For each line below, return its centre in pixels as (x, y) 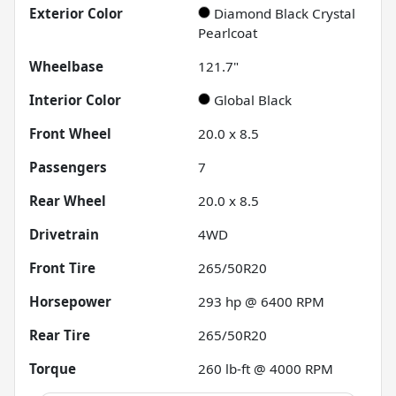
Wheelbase (66, 67)
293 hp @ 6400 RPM (261, 302)
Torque (53, 369)
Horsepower (70, 302)
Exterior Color (76, 14)
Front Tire (62, 268)
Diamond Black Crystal (285, 14)
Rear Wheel (68, 201)
